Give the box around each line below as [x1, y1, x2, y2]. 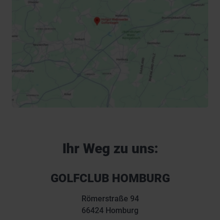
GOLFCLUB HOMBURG [50, 171, 170, 186]
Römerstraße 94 [81, 194, 139, 204]
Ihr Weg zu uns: [62, 140, 158, 157]
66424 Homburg [82, 206, 138, 216]
